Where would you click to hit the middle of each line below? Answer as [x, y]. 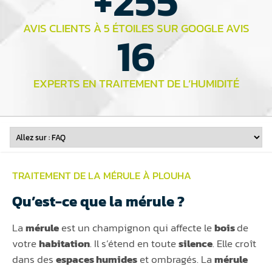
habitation [64, 243]
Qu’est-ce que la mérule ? [98, 201]
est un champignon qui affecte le [137, 227]
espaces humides [97, 259]
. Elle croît [234, 243]
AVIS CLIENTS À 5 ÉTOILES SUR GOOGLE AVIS [136, 28]
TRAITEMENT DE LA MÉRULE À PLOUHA [102, 175]
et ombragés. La [176, 259]
